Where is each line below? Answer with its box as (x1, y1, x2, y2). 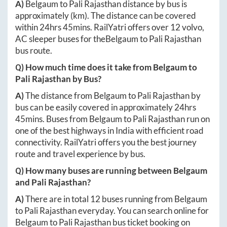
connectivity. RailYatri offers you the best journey (15, 137, 197, 148)
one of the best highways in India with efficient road (15, 125, 204, 136)
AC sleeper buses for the (15, 33, 105, 45)
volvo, (180, 22, 204, 33)
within (15, 22, 40, 33)
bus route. (15, 45, 52, 56)
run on (185, 113, 210, 125)
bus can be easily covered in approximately (15, 102, 174, 113)
